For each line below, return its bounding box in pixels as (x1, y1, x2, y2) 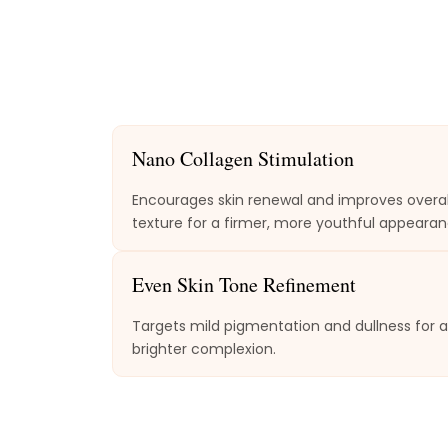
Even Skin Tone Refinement (131, 271, 356, 299)
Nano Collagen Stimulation (131, 145, 354, 173)
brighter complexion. (131, 339, 276, 360)
